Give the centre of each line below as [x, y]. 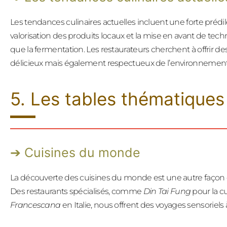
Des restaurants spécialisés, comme [77, 191]
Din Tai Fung [167, 191]
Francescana [35, 205]
